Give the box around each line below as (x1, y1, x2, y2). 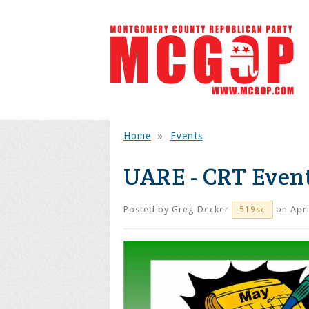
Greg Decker (172, 204, 229, 215)
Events (170, 130, 203, 141)
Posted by (123, 204, 172, 215)
